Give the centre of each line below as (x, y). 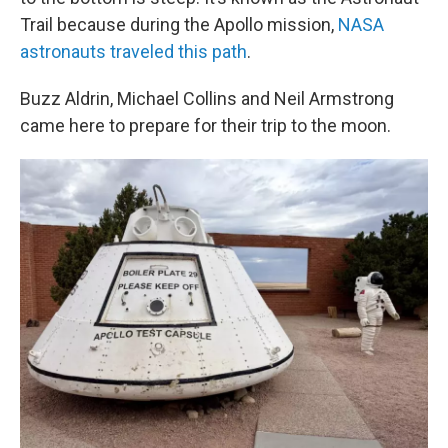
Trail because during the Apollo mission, (179, 24)
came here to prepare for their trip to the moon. (205, 125)
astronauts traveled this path (133, 51)
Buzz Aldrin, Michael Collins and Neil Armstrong (207, 98)
